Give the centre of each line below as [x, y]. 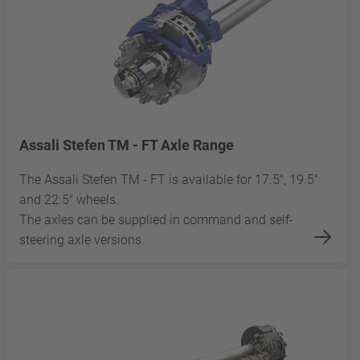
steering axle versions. [82, 239]
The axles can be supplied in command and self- [156, 219]
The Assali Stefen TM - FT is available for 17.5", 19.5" [169, 179]
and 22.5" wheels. [69, 199]
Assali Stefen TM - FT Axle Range [127, 145]
